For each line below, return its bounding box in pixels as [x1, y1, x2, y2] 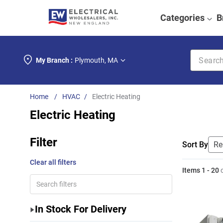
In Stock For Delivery [35, 203, 127, 215]
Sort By [182, 139, 209, 149]
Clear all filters [30, 158, 77, 166]
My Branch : [36, 56, 73, 64]
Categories [160, 12, 205, 23]
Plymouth [75, 56, 105, 64]
